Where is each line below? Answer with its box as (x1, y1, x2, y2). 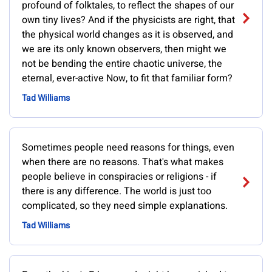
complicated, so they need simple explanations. (22, 199, 228, 213)
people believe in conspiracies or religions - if (22, 169, 217, 184)
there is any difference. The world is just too (22, 184, 211, 199)
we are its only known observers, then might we (22, 42, 226, 56)
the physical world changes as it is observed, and (22, 27, 233, 42)
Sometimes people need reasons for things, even (22, 140, 234, 155)
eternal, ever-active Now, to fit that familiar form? (22, 71, 233, 86)
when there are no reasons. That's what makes (22, 155, 223, 169)
